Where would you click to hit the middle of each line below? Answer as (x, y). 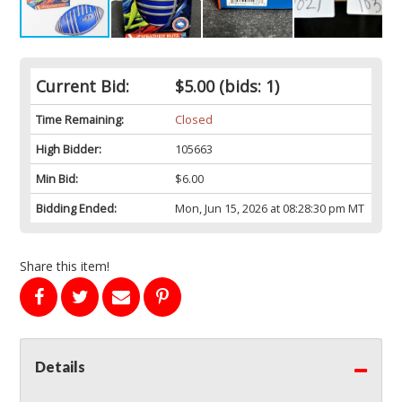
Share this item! (65, 267)
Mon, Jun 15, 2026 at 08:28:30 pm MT (269, 209)
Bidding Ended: (76, 209)
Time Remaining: (80, 120)
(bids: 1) (246, 87)
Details (60, 367)
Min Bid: (57, 179)
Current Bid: (83, 87)
